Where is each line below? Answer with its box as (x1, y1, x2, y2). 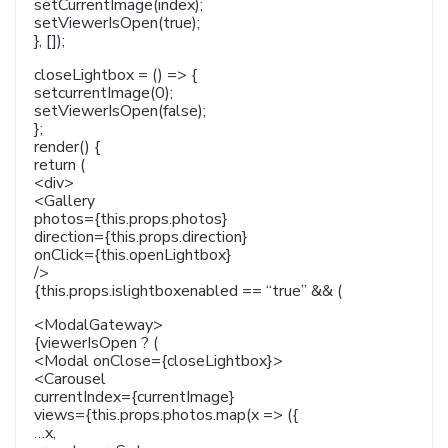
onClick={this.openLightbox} (34, 244, 232, 266)
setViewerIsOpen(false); (34, 100, 206, 122)
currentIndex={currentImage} (34, 386, 235, 408)
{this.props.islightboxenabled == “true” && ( (34, 280, 342, 302)
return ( (34, 154, 85, 176)
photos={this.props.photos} (34, 208, 228, 230)
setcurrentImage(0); (34, 82, 173, 104)
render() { (34, 136, 100, 158)
